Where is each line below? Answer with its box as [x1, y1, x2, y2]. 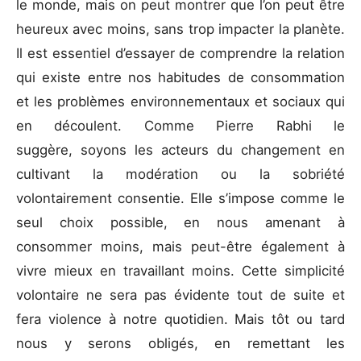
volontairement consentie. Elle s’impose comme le [16, 189, 345, 206]
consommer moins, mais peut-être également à [16, 238, 345, 255]
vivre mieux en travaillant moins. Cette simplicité [16, 262, 345, 279]
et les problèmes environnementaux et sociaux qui [16, 93, 345, 110]
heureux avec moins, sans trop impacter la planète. [16, 20, 345, 37]
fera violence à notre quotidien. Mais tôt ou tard [16, 310, 345, 327]
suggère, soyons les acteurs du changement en [16, 141, 345, 158]
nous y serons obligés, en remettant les [16, 334, 345, 351]
